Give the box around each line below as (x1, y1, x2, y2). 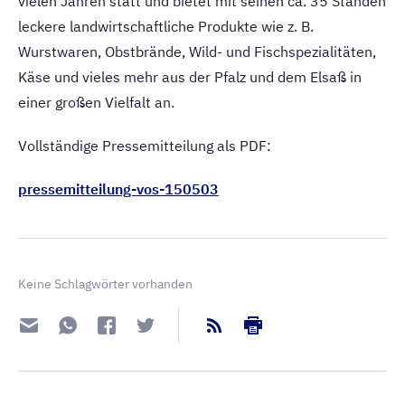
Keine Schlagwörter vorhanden (18, 276, 193, 292)
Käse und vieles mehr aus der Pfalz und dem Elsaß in (18, 68, 362, 86)
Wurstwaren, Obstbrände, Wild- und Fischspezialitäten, (18, 42, 376, 61)
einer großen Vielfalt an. (18, 93, 174, 111)
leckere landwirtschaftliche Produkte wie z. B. (18, 17, 314, 35)
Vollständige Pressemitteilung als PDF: (18, 137, 271, 155)
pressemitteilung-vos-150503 (18, 180, 219, 198)
